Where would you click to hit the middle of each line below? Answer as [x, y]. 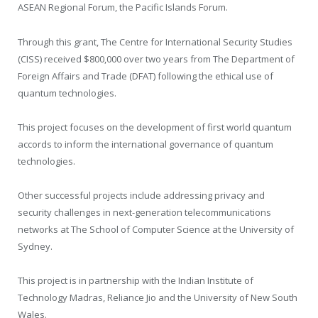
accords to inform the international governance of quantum [146, 144]
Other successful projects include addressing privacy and [141, 195]
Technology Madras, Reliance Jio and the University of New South [158, 297]
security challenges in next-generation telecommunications [144, 212]
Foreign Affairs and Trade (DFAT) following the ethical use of [146, 76]
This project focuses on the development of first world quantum [155, 127]
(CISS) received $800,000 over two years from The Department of [156, 59]
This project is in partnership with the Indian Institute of [136, 280]
